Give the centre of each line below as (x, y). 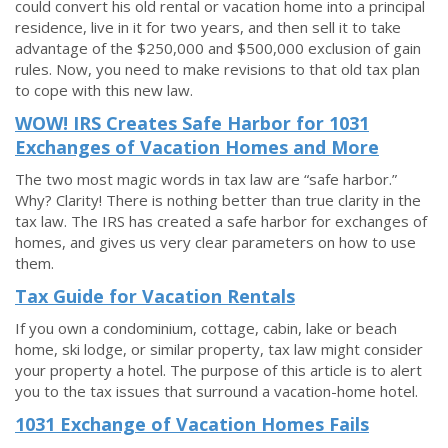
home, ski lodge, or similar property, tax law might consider (219, 349)
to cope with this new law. (104, 90)
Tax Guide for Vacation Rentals (155, 296)
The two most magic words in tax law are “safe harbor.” (206, 179)
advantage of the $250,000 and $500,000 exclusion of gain (218, 48)
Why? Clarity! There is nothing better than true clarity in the (218, 200)
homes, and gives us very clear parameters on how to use (215, 242)
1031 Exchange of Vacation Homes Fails (192, 424)
